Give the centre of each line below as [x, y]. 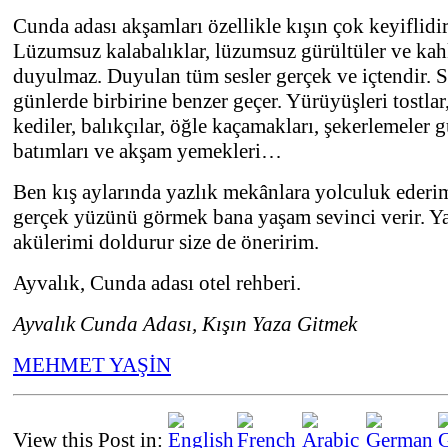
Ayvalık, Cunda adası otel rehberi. [157, 283]
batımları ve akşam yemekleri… [147, 151]
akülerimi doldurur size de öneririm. [166, 242]
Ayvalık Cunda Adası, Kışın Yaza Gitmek [185, 324]
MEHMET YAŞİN [92, 365]
